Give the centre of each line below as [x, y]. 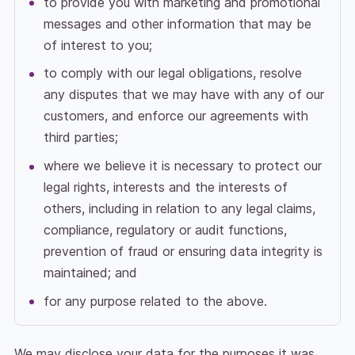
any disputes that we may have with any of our [183, 95]
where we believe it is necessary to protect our [182, 166]
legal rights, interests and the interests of [165, 187]
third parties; [80, 137]
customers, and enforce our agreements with [176, 116]
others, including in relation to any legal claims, [179, 209]
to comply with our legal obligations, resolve [172, 73]
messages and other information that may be [177, 23]
